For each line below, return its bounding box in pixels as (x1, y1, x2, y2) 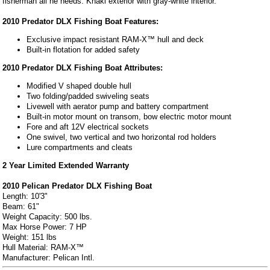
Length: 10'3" (2, 191, 48, 201)
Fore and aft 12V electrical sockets (27, 122, 149, 131)
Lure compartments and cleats (27, 142, 133, 152)
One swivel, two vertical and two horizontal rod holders (27, 132, 217, 142)
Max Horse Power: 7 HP (2, 222, 87, 231)
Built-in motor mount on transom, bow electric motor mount (27, 111, 232, 121)
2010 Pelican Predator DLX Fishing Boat (2, 181, 152, 190)
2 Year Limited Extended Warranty (2, 160, 130, 170)
